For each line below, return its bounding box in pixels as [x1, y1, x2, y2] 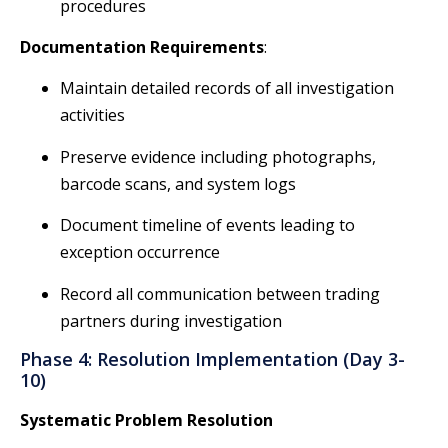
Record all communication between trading [60, 282, 380, 305]
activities [60, 104, 125, 127]
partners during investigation [60, 309, 282, 332]
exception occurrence [60, 241, 220, 264]
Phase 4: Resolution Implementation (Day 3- [20, 346, 405, 371]
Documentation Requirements [20, 35, 264, 58]
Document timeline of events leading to [60, 214, 355, 237]
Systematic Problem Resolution [20, 408, 273, 431]
